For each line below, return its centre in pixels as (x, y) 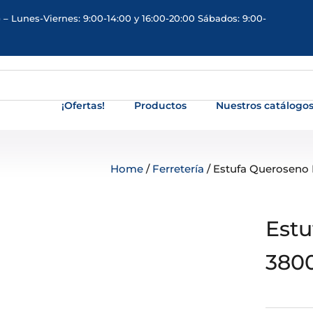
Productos (161, 105)
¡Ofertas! (83, 105)
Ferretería (179, 169)
